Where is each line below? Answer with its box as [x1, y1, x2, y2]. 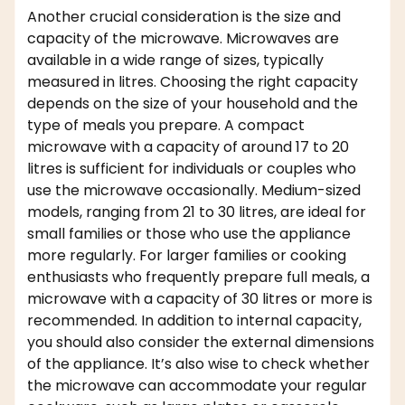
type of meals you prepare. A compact [27, 115, 305, 137]
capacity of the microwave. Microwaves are [27, 28, 339, 50]
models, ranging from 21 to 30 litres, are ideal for [27, 202, 366, 223]
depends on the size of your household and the [27, 93, 358, 115]
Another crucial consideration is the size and [27, 6, 341, 28]
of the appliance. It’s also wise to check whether [27, 353, 370, 375]
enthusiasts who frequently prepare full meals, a [27, 267, 370, 288]
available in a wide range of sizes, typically [27, 50, 324, 71]
